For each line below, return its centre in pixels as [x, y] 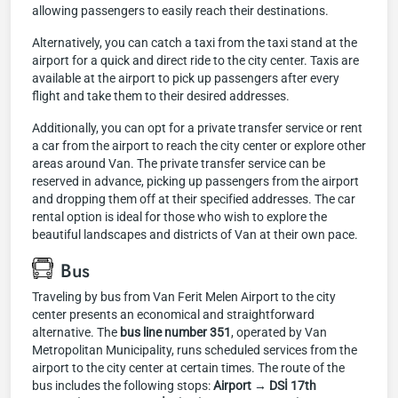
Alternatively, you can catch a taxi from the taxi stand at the [195, 43]
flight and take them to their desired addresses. [161, 96]
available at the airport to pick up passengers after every [186, 78]
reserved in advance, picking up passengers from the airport [195, 181]
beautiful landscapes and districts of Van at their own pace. [195, 235]
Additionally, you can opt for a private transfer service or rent [197, 128]
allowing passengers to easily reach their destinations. [180, 11]
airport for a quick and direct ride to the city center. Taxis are [195, 60]
